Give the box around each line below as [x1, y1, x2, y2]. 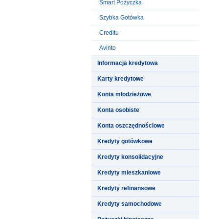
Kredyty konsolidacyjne [97, 153, 163, 160]
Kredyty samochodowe [97, 200, 162, 207]
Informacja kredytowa [97, 59, 158, 66]
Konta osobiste [97, 106, 139, 113]
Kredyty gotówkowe [97, 137, 153, 145]
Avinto [99, 44, 116, 51]
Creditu [99, 29, 119, 36]
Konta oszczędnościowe [97, 122, 165, 129]
